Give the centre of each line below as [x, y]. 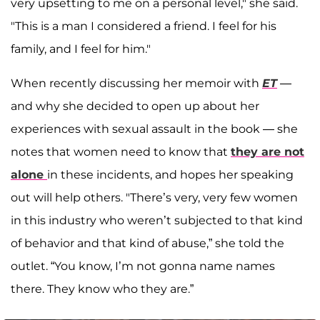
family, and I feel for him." [81, 49]
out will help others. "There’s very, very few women [154, 197]
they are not [267, 151]
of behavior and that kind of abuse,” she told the [147, 243]
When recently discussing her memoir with [136, 83]
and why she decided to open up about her [135, 106]
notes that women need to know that [121, 151]
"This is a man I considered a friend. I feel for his [144, 26]
